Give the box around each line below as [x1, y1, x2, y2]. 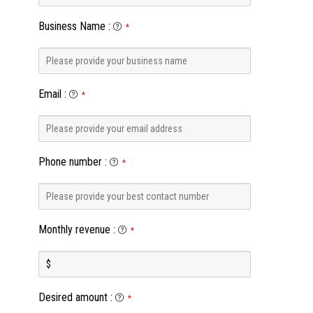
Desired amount [38, 291, 108, 304]
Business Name [38, 20, 105, 33]
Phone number [38, 155, 102, 168]
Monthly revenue [38, 223, 110, 236]
